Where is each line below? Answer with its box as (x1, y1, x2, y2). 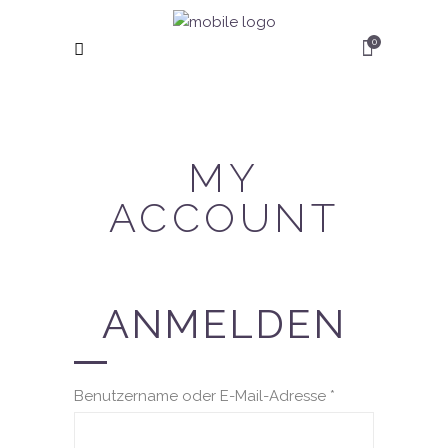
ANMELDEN (102, 300, 346, 347)
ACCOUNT (108, 194, 340, 241)
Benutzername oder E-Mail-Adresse (74, 387, 330, 405)
